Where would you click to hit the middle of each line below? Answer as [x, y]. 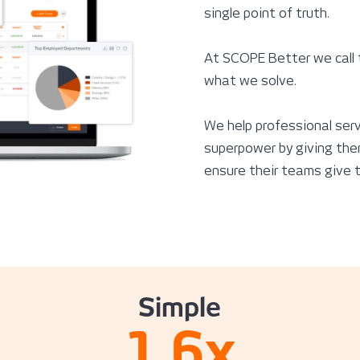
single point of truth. [267, 14]
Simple [180, 308]
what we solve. [250, 81]
